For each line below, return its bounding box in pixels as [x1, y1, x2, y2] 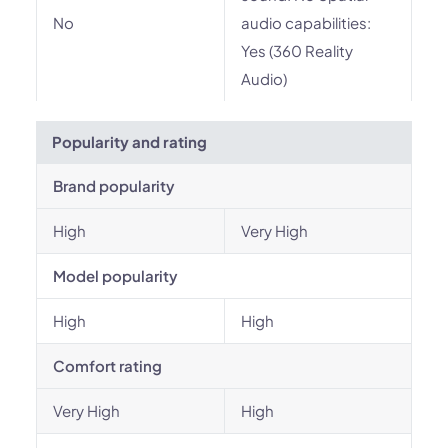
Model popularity [53, 266, 178, 285]
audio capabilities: [241, 13, 371, 32]
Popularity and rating [52, 132, 207, 151]
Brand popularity [53, 176, 175, 195]
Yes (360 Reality [241, 41, 353, 60]
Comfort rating [53, 356, 162, 375]
